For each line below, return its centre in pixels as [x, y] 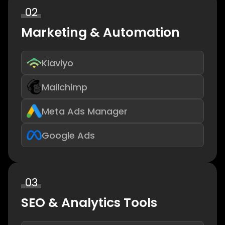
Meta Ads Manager [85, 111]
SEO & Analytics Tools [89, 203]
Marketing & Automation [100, 33]
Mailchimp [65, 87]
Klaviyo [58, 63]
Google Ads [68, 135]
